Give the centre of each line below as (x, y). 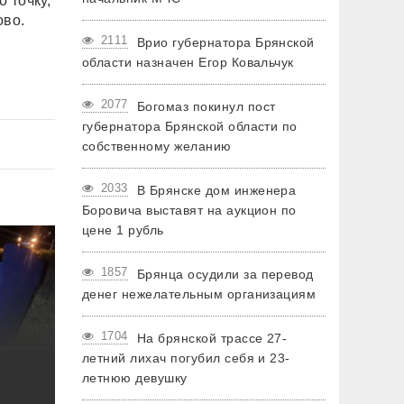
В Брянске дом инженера (216, 190)
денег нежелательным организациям (199, 294)
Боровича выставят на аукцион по (189, 210)
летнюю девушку (135, 378)
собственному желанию (157, 146)
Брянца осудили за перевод (225, 274)
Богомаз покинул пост (206, 106)
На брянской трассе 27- (212, 338)
